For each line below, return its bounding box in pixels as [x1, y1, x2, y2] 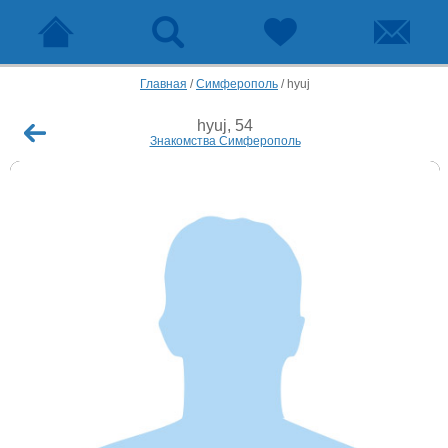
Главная [140, 77, 187, 91]
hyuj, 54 [197, 116, 253, 134]
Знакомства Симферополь [149, 133, 301, 148]
